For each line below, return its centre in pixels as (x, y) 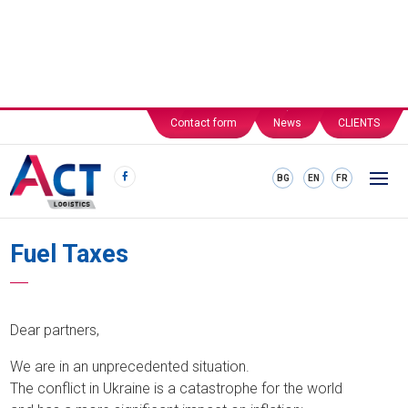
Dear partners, (55, 330)
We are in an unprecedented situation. (130, 367)
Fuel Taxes (70, 254)
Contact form (203, 123)
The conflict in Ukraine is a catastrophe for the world (177, 388)
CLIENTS (358, 123)
